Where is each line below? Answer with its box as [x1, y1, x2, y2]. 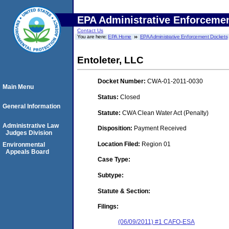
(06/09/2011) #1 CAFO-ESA [118, 218, 195, 226]
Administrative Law [3, 122, 59, 129]
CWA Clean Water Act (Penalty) [122, 109, 209, 117]
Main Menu [3, 83, 34, 90]
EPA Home [108, 34, 132, 39]
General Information [3, 103, 60, 110]
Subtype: [98, 171, 124, 179]
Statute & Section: [98, 187, 150, 195]
